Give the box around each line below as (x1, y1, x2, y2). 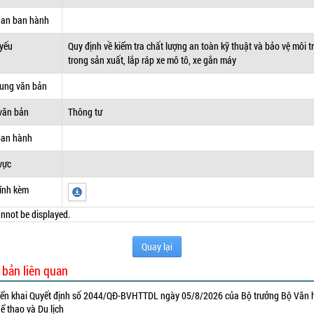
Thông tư (68, 105, 103, 118)
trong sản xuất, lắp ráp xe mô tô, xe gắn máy (68, 53, 237, 67)
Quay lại (141, 240, 172, 253)
